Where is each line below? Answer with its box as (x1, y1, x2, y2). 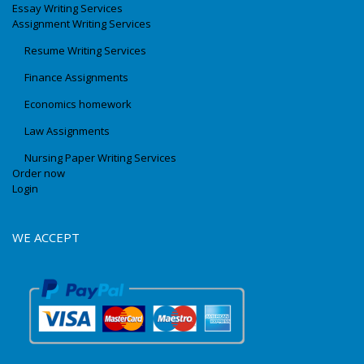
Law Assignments (24, 123, 110, 139)
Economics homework (24, 97, 132, 112)
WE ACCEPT (12, 229, 80, 246)
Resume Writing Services (24, 43, 149, 58)
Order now (12, 166, 65, 181)
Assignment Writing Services (12, 16, 154, 32)
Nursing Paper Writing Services (24, 150, 179, 166)
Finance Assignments (24, 70, 128, 85)
